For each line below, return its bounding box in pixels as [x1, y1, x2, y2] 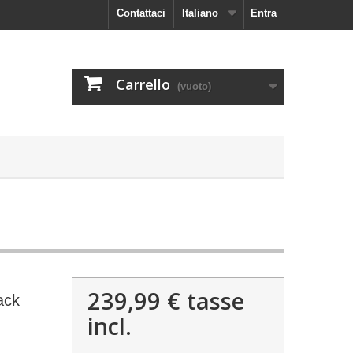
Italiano [182, 7, 218, 19]
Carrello [116, 75, 170, 94]
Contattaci [117, 7, 165, 19]
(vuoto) [177, 80, 211, 92]
